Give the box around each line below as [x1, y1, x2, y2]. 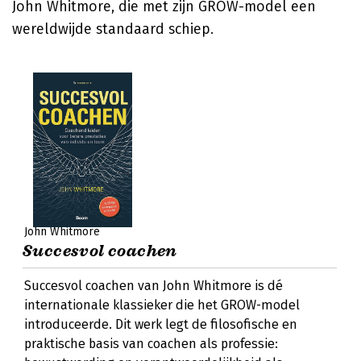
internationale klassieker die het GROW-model [24, 297, 300, 313]
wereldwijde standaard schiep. [12, 20, 214, 38]
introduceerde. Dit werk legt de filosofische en [24, 317, 297, 332]
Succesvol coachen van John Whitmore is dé [24, 278, 283, 293]
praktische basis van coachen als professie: [24, 336, 278, 351]
